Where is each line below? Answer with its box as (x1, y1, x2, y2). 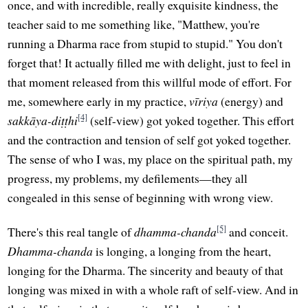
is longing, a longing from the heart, (93, 242, 272, 259)
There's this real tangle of (8, 223, 135, 240)
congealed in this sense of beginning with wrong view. (8, 189, 274, 206)
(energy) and (218, 93, 284, 110)
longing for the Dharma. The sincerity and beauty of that (8, 261, 284, 278)
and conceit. (226, 223, 289, 240)
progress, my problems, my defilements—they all (8, 170, 248, 187)
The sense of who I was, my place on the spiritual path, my (8, 151, 294, 168)
